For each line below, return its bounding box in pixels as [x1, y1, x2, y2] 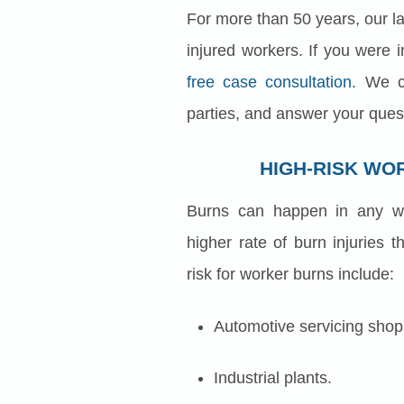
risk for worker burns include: [187, 265, 394, 284]
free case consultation [187, 73, 353, 92]
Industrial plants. [214, 369, 332, 388]
